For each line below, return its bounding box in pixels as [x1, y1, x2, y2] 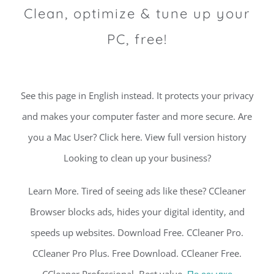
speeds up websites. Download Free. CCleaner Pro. [31, 226, 243, 239]
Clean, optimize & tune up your [24, 5, 250, 23]
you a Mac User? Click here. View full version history [28, 131, 246, 144]
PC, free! [106, 31, 168, 48]
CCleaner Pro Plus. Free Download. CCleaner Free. [32, 247, 242, 260]
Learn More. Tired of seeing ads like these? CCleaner [28, 185, 246, 198]
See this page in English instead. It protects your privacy [20, 89, 254, 102]
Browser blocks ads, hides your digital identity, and [29, 206, 245, 218]
